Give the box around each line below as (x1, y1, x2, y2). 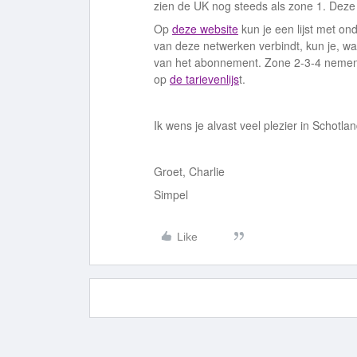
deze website (172, 21, 238, 37)
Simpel (154, 186, 188, 202)
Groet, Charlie (154, 163, 225, 179)
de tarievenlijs (170, 71, 239, 87)
